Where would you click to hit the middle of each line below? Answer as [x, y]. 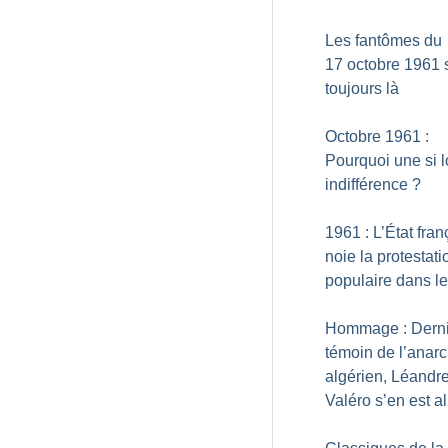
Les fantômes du [383, 40]
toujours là [362, 88]
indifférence [366, 184]
